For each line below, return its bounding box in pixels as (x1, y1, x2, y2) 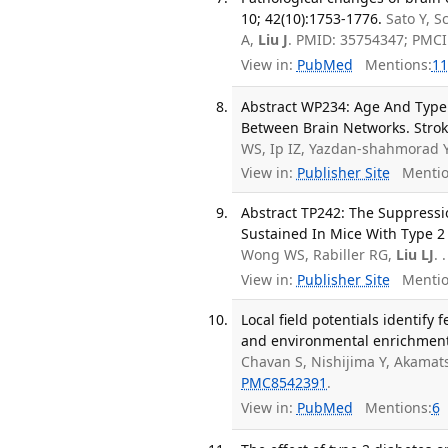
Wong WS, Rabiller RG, (241, 245, 397, 265)
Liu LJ (396, 245, 435, 265)
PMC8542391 (241, 372, 328, 392)
